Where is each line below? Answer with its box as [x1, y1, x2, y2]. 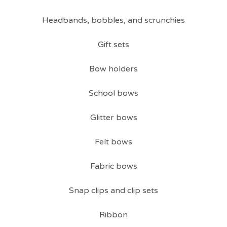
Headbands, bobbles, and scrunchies [42, 15, 185, 25]
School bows [89, 88, 138, 98]
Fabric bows [90, 161, 137, 171]
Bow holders [89, 64, 138, 74]
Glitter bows [90, 112, 137, 123]
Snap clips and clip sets [69, 185, 158, 196]
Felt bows [95, 137, 132, 147]
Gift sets [98, 40, 129, 50]
